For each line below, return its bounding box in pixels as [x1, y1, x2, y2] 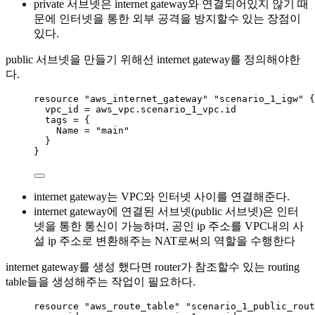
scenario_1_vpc [141, 104, 219, 115]
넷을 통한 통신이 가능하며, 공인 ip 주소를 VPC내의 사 [34, 220, 304, 233]
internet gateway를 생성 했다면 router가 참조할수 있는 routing [6, 261, 300, 274]
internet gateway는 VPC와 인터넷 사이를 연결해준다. [34, 191, 290, 203]
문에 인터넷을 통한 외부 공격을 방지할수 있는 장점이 [34, 13, 301, 25]
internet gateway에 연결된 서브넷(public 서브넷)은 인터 [34, 205, 299, 218]
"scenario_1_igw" [214, 94, 304, 105]
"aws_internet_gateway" [84, 94, 208, 105]
